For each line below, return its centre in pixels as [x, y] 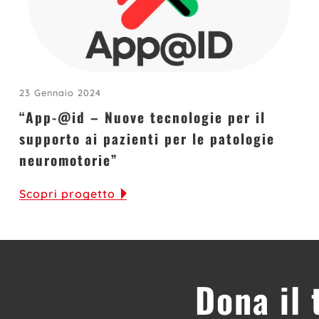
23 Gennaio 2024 [60, 93]
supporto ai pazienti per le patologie [147, 139]
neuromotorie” [68, 160]
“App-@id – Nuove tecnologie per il [142, 117]
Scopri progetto [67, 194]
